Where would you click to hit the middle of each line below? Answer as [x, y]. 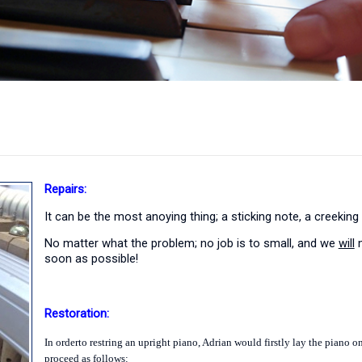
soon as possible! [91, 259]
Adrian [217, 342]
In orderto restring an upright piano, [123, 342]
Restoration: [76, 313]
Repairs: [65, 189]
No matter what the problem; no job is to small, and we [191, 244]
